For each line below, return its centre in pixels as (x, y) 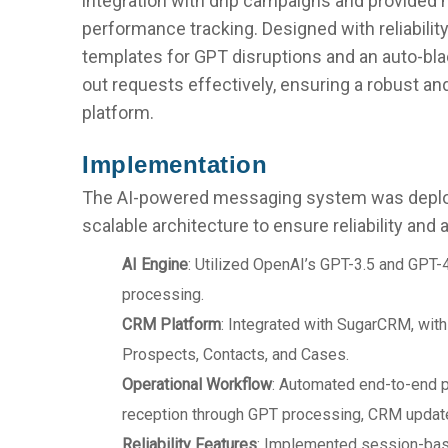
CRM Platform (172, 324)
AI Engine (155, 264)
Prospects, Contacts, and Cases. (236, 354)
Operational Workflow (197, 384)
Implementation (175, 164)
